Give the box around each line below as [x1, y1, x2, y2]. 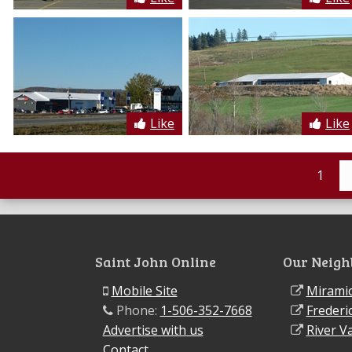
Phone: [112, 302, 160, 320]
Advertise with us [102, 321, 203, 339]
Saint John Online [94, 252, 216, 271]
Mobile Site [111, 282, 178, 300]
